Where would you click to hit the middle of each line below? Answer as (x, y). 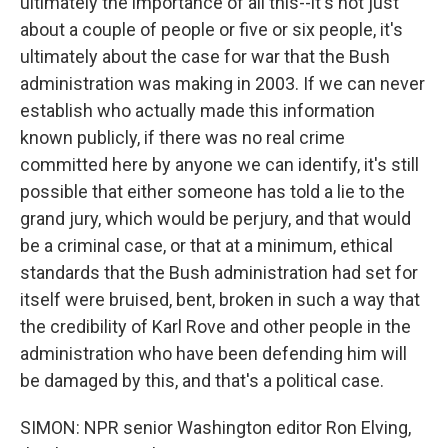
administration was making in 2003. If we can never (222, 83)
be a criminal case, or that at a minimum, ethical (206, 245)
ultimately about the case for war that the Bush (205, 56)
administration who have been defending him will (213, 353)
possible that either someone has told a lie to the (212, 191)
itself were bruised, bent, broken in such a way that (220, 299)
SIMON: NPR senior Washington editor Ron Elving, (215, 427)
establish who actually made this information (197, 110)
